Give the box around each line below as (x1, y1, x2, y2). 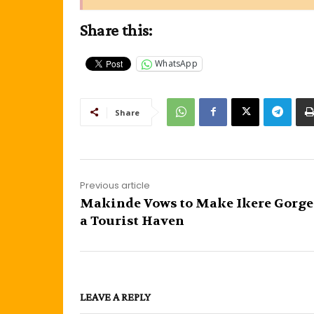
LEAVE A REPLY (80, 290, 151, 303)
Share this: (80, 20, 153, 39)
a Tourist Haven (80, 212, 184, 229)
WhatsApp (155, 57, 198, 70)
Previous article (80, 178, 150, 192)
